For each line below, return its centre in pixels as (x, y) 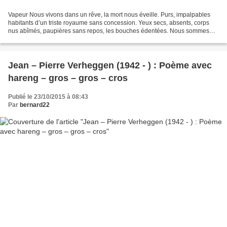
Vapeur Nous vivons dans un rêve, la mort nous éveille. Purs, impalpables (109, 14)
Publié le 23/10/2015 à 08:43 (48, 97)
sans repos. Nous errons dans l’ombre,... (64, 39)
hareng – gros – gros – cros (68, 78)
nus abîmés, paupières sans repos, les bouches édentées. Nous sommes (109, 31)
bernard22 (35, 105)
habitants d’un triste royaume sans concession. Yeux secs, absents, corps (109, 23)
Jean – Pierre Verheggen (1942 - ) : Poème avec (110, 65)
